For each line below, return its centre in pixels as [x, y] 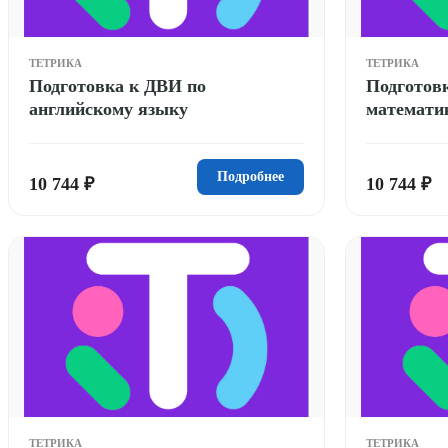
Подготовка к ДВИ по [117, 85]
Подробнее [250, 176]
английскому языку [108, 108]
